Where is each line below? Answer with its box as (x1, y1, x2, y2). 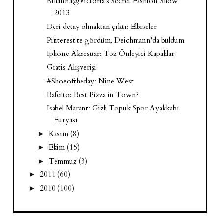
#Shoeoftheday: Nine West (47, 76, 134, 86)
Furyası (54, 115, 78, 125)
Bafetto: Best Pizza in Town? (47, 89, 139, 100)
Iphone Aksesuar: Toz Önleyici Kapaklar (47, 49, 175, 59)
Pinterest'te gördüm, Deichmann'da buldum (47, 35, 185, 45)
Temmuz (48, 156, 79, 166)
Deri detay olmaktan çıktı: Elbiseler (47, 21, 157, 31)
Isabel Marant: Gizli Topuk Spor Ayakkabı (47, 103, 180, 113)
